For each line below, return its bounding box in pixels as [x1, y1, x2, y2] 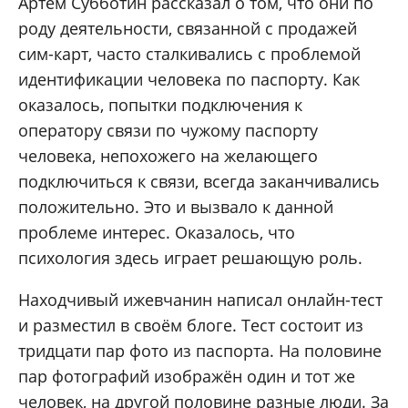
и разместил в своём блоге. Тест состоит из [18, 314, 363, 337]
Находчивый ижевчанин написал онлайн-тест [18, 289, 382, 311]
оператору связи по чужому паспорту [18, 119, 318, 142]
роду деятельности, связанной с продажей [18, 17, 357, 40]
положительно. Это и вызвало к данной [18, 196, 333, 219]
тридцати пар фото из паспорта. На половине [18, 340, 382, 362]
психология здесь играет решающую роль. [18, 247, 362, 270]
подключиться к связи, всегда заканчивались [18, 170, 380, 193]
